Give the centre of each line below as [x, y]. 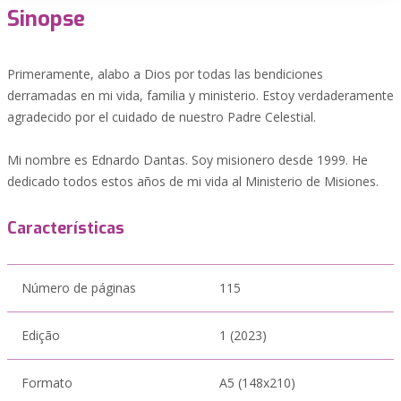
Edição [41, 335]
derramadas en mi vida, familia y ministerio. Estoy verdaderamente [200, 95]
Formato [47, 383]
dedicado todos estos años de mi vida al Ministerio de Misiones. [193, 181]
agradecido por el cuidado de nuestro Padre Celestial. [162, 117]
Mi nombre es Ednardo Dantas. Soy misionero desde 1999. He [188, 160]
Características [66, 228]
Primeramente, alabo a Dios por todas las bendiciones [165, 74]
